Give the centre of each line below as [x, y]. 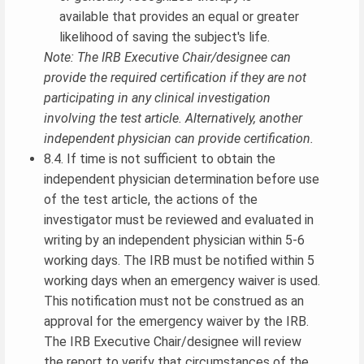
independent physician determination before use [182, 179]
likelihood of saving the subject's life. [165, 37]
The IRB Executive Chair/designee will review [173, 341]
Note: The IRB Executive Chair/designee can [167, 57]
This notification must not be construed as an [174, 301]
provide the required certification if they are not [175, 77]
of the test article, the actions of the [151, 199]
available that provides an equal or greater [180, 16]
